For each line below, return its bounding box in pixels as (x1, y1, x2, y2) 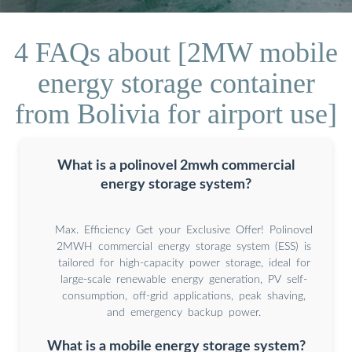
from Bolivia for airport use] (15, 97, 337, 130)
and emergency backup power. (107, 306, 261, 318)
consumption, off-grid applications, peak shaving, (62, 290, 306, 302)
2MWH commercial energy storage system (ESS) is (57, 240, 311, 252)
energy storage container (37, 67, 315, 99)
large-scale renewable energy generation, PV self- (60, 273, 307, 285)
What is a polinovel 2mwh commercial (57, 158, 295, 172)
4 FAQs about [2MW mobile (14, 36, 338, 68)
